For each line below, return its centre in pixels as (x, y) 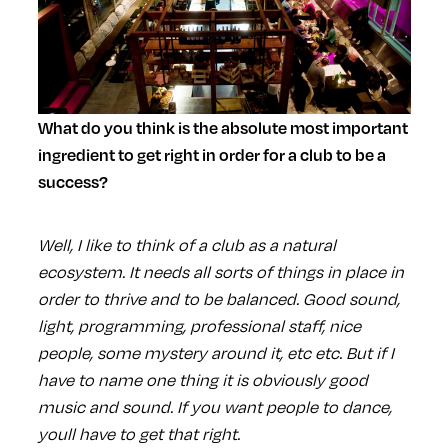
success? (72, 181)
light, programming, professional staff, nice (199, 325)
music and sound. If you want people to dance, (214, 406)
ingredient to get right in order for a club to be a (211, 154)
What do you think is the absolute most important (222, 127)
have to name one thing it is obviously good (202, 379)
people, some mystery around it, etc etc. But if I (215, 352)
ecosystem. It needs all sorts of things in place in (220, 271)
